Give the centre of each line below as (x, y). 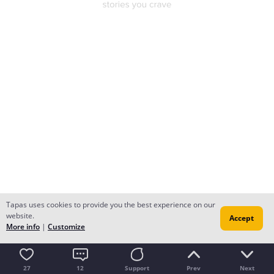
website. (20, 216)
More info (23, 227)
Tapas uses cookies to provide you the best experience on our (111, 205)
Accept (242, 218)
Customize (66, 227)
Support (137, 268)
